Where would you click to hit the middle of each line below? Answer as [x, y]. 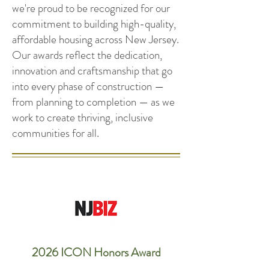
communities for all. [56, 133]
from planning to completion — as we [93, 102]
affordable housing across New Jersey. [95, 39]
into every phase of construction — [88, 86]
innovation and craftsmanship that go [92, 71]
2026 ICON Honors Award [96, 252]
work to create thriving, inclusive [83, 117]
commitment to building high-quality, [94, 24]
